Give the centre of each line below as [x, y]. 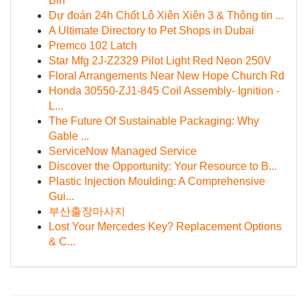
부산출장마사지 [87, 211]
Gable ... [69, 136]
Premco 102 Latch [93, 46]
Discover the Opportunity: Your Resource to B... [163, 166]
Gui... [61, 196]
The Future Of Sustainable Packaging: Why [154, 121]
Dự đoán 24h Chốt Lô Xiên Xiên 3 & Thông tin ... [166, 15]
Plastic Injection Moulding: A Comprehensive [157, 181]
